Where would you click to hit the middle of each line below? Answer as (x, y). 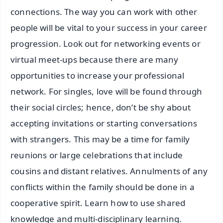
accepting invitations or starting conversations (104, 123)
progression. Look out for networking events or (106, 44)
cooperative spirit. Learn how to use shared (98, 203)
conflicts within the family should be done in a (103, 187)
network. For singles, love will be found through (107, 92)
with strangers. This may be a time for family (100, 139)
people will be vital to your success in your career (109, 28)
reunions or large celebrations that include (97, 155)
